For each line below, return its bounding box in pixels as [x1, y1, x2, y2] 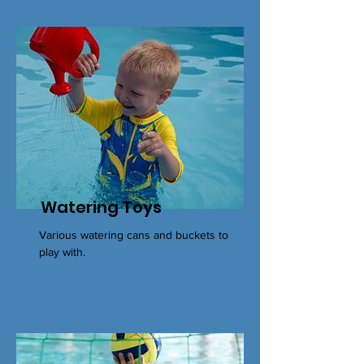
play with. [39, 245, 85, 258]
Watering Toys [41, 196, 162, 219]
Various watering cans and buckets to [39, 228, 228, 241]
